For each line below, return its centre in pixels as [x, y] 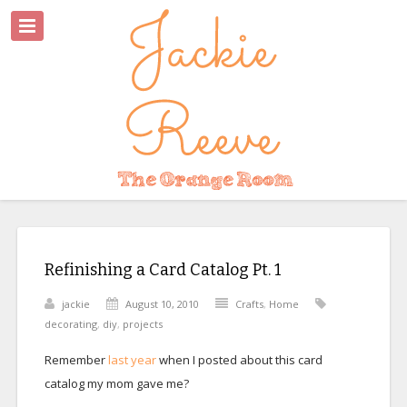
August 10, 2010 [162, 304]
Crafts [249, 304]
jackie [75, 304]
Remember [74, 360]
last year [132, 360]
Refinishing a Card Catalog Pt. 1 [163, 270]
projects [142, 324]
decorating [70, 324]
